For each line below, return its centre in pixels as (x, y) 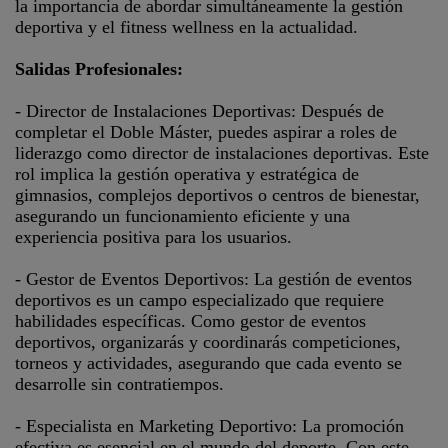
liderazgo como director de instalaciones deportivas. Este (222, 153)
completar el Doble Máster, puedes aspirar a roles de (206, 132)
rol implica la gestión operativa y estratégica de (187, 174)
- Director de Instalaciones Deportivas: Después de (199, 111)
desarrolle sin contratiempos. (119, 384)
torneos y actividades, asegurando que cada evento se (208, 363)
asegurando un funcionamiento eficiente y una (182, 216)
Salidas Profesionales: (99, 69)
